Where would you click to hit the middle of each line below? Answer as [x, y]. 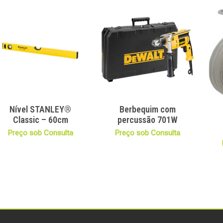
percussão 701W [147, 120]
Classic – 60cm [40, 120]
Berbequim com [147, 110]
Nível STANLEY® [41, 110]
